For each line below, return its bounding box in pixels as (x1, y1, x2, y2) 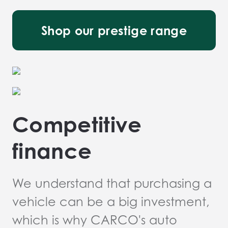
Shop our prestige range (41, 22, 187, 38)
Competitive (12, 111, 142, 137)
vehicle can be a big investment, (12, 194, 210, 209)
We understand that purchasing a (12, 176, 212, 191)
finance (12, 138, 92, 164)
